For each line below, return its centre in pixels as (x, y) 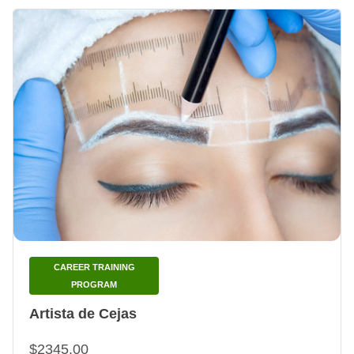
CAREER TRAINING (94, 267)
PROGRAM (94, 285)
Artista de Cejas (83, 314)
